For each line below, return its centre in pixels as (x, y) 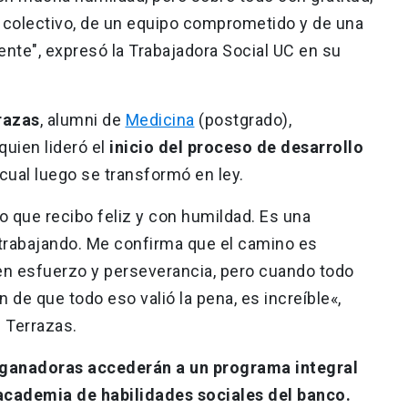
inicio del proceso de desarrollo (236, 147)
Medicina (160, 119)
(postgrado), (243, 119)
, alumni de (82, 119)
